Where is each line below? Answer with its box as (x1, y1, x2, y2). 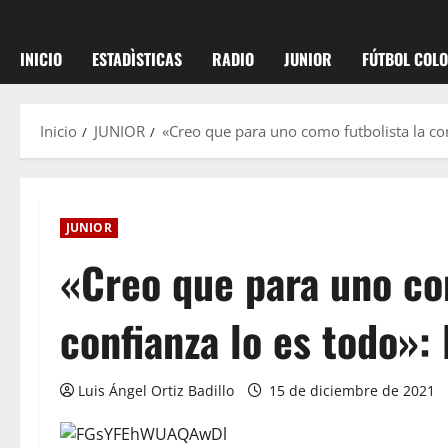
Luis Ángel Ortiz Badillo (78, 381, 234, 400)
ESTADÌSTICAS (92, 47, 182, 71)
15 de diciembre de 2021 (265, 381, 439, 400)
